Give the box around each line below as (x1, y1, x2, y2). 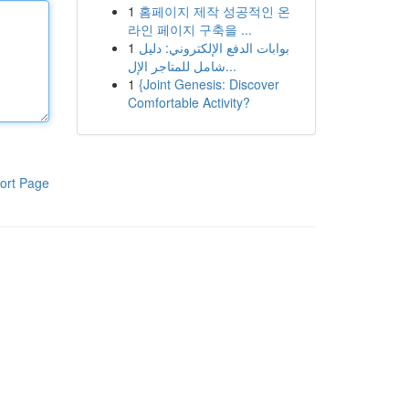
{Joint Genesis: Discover (138, 75, 279, 93)
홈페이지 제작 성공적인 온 (138, 2, 290, 20)
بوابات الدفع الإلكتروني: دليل (138, 38, 289, 57)
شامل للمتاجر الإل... (225, 57, 236, 75)
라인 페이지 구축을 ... (127, 20, 252, 38)
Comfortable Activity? (127, 93, 250, 111)
